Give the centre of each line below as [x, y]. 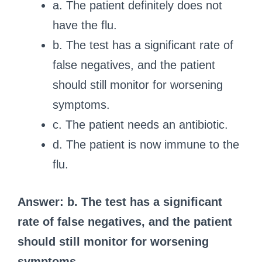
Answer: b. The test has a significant [120, 201]
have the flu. [85, 25]
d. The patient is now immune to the [146, 144]
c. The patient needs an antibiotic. [140, 124]
